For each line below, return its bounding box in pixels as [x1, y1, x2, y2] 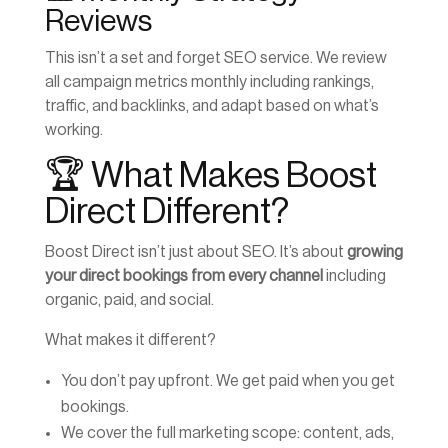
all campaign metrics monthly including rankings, [44, 74, 374, 91]
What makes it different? [44, 332, 216, 349]
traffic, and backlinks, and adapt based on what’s [44, 98, 379, 115]
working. [44, 122, 103, 139]
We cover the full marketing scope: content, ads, [60, 425, 394, 442]
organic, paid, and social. [44, 292, 214, 309]
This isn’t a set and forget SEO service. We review [44, 50, 387, 67]
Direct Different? [44, 194, 289, 231]
